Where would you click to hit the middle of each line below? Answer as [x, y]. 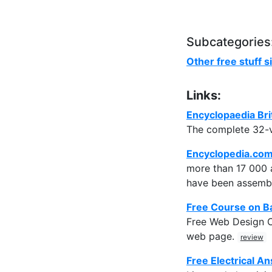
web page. [212, 236]
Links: [204, 95]
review [252, 237]
